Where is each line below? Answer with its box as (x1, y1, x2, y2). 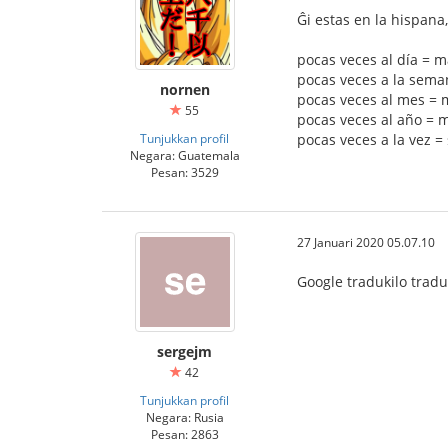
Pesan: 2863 (150, 426, 219, 442)
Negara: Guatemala (129, 147, 240, 163)
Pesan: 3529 (150, 164, 219, 180)
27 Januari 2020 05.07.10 (297, 234, 435, 250)
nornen (159, 80, 210, 99)
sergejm (157, 342, 212, 361)
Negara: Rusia (145, 409, 224, 425)
